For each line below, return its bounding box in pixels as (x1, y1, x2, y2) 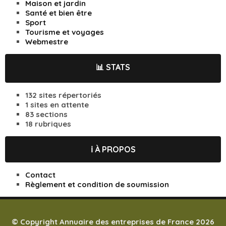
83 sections (25, 109, 68, 120)
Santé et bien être (25, 8, 92, 18)
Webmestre (25, 37, 68, 47)
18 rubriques (25, 119, 71, 129)
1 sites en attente (25, 100, 89, 110)
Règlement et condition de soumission (25, 180, 169, 190)
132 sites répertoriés (25, 90, 101, 100)
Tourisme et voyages (25, 27, 104, 37)
